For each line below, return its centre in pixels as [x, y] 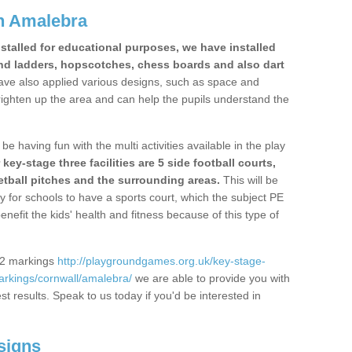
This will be [249, 180]
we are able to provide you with [211, 278]
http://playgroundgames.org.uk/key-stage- [161, 261]
